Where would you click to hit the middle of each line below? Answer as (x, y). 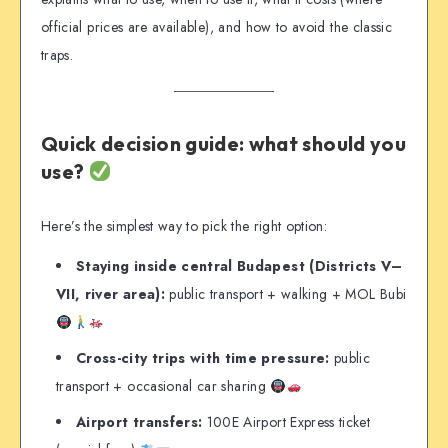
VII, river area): (110, 294)
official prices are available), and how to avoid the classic (217, 26)
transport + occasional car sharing (163, 386)
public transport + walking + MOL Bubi (285, 294)
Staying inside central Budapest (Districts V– (239, 266)
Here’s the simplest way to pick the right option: (184, 225)
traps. (57, 54)
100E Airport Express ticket (286, 422)
